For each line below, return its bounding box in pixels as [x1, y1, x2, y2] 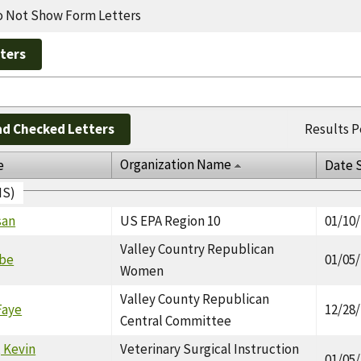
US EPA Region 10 [120, 211, 221, 230]
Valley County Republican [120, 289, 270, 308]
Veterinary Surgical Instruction [120, 339, 300, 358]
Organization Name [120, 155, 232, 173]
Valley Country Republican [120, 239, 275, 258]
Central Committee [120, 311, 232, 330]
